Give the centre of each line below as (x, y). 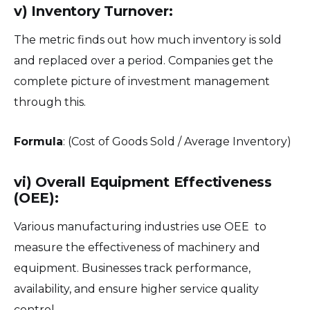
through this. (50, 102)
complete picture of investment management (142, 82)
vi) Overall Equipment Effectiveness (143, 182)
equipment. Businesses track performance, (132, 268)
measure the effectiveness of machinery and (137, 248)
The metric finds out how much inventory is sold (148, 40)
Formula (38, 142)
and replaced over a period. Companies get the (144, 61)
